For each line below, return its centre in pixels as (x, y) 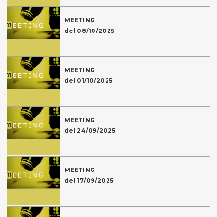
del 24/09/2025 (90, 131)
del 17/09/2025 (89, 181)
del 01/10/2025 (89, 81)
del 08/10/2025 (90, 31)
